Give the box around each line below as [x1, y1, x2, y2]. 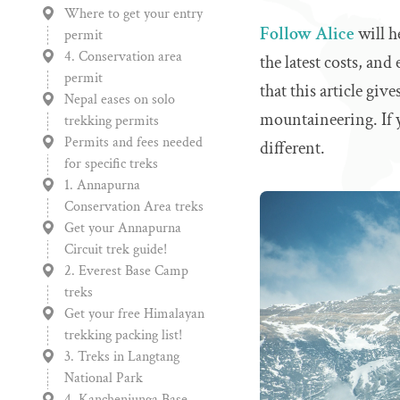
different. [260, 137, 326, 160]
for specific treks [64, 154, 158, 173]
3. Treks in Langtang [64, 347, 179, 366]
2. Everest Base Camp [64, 262, 188, 280]
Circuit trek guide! [64, 240, 167, 259]
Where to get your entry [64, 4, 203, 23]
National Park [64, 369, 143, 387]
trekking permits [64, 112, 159, 130]
